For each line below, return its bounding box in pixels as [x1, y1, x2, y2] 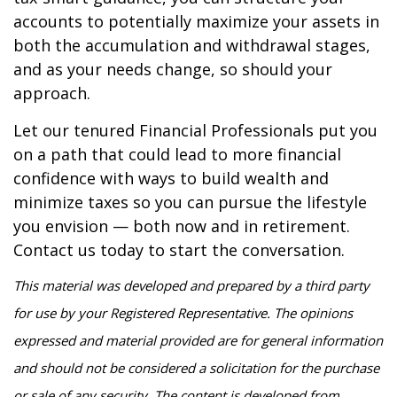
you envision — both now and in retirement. [13, 215, 350, 237]
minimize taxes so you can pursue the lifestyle [13, 191, 367, 213]
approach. [13, 82, 90, 104]
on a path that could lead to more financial [13, 144, 341, 165]
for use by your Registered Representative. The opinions [13, 304, 353, 322]
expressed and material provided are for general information [13, 331, 383, 349]
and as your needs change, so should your [13, 58, 332, 80]
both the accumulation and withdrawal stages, [13, 35, 370, 56]
